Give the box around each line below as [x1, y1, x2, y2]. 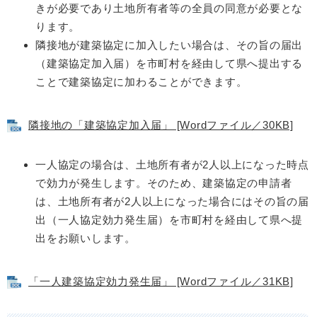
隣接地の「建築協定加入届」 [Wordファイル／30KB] [28, 119, 294, 132]
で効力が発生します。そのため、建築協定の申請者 [35, 177, 292, 190]
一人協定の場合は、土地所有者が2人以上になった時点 [35, 158, 309, 171]
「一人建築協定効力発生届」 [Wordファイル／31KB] [28, 275, 294, 288]
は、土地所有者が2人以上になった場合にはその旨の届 [35, 195, 309, 208]
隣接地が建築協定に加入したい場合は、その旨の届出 [35, 39, 303, 52]
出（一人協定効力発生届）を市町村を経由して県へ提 [35, 214, 303, 226]
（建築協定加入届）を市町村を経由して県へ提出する [35, 57, 303, 70]
